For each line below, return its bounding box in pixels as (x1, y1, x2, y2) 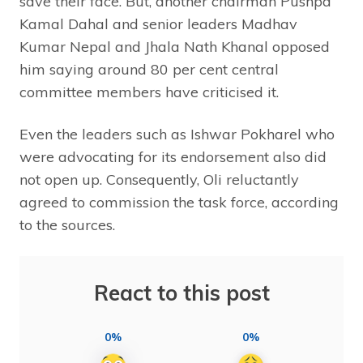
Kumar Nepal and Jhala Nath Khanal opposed (19, 37, 330, 57)
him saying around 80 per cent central (19, 60, 279, 79)
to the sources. (19, 216, 115, 235)
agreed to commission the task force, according (19, 193, 339, 212)
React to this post (93, 280, 270, 307)
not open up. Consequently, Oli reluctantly (19, 170, 299, 190)
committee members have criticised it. (19, 83, 279, 102)
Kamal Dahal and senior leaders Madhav (19, 15, 297, 34)
